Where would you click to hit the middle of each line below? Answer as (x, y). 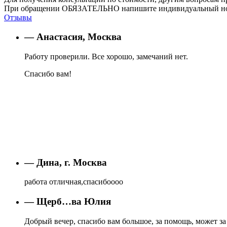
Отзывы (18, 17)
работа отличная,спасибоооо (74, 182)
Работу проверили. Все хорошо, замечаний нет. (106, 56)
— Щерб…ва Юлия (68, 202)
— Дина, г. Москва (66, 162)
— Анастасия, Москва (73, 37)
